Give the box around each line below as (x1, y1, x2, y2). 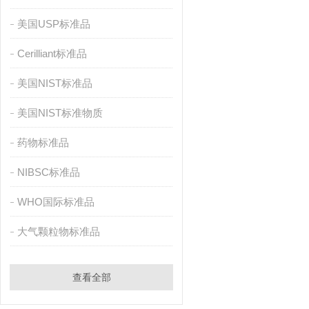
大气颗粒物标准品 (17, 226, 100, 237)
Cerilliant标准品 (17, 48, 87, 59)
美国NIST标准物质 (17, 107, 103, 119)
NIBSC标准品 (17, 166, 80, 178)
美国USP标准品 (17, 18, 90, 30)
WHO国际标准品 (17, 196, 94, 208)
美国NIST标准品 (17, 77, 92, 89)
